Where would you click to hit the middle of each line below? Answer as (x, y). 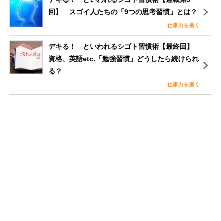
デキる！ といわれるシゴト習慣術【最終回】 (121, 47)
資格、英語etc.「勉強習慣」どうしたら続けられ (124, 59)
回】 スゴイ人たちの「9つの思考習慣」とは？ (123, 12)
